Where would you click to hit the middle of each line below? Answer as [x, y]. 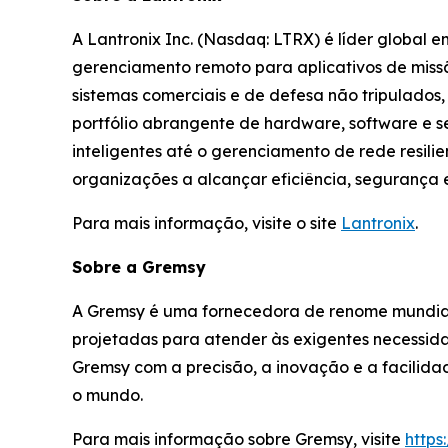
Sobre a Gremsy [139, 267]
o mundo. [107, 395]
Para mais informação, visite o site [206, 223]
